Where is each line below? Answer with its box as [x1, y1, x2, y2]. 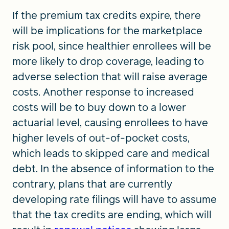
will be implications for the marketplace [12, 24, 202, 38]
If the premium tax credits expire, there [12, 8, 201, 22]
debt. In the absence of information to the [12, 162, 214, 176]
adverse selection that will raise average [12, 70, 208, 84]
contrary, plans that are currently [12, 177, 172, 191]
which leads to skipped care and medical [12, 146, 210, 161]
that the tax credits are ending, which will [12, 208, 212, 222]
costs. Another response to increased [12, 85, 194, 99]
